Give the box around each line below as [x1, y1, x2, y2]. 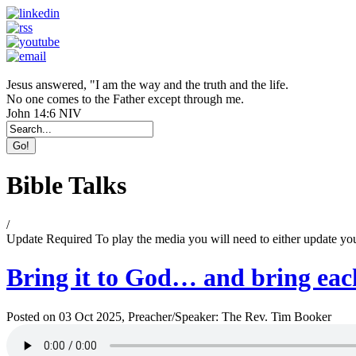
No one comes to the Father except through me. [6, 92, 244, 106]
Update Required [6, 231, 92, 246]
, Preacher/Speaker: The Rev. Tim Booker [122, 309, 331, 323]
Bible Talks [6, 171, 126, 200]
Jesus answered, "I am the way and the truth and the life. [6, 78, 288, 91]
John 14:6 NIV [6, 106, 82, 120]
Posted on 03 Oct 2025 [6, 309, 122, 323]
